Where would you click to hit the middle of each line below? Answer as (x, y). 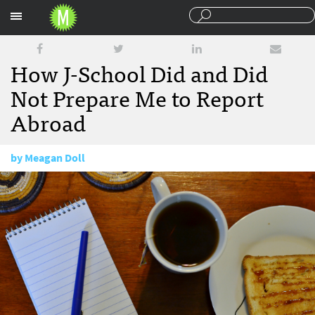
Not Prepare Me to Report (137, 97)
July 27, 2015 (60, 185)
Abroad (48, 122)
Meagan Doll (55, 158)
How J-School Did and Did (139, 72)
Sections (237, 13)
